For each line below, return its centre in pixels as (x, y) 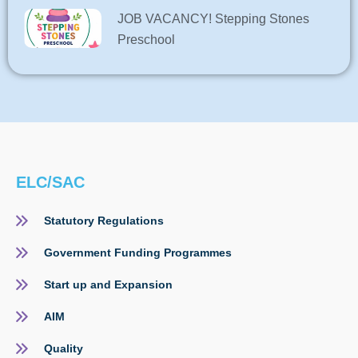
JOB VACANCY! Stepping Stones (213, 19)
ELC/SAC (50, 183)
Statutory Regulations (104, 220)
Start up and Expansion (108, 284)
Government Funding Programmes (138, 252)
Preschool (146, 40)
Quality (64, 348)
